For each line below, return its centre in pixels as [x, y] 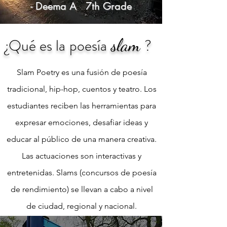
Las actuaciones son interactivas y [82, 156]
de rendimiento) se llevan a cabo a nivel [82, 189]
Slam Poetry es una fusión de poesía [82, 72]
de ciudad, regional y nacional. [82, 206]
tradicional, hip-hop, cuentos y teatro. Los [82, 89]
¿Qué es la [35, 45]
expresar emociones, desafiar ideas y [82, 122]
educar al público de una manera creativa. [82, 139]
